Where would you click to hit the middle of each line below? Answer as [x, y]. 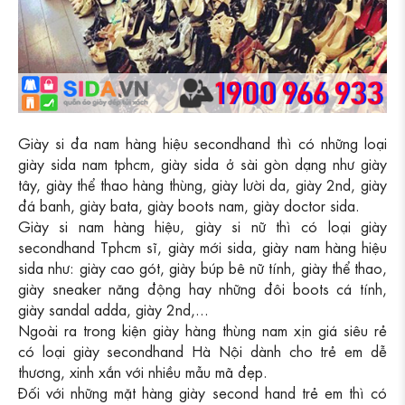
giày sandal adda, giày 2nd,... [113, 309]
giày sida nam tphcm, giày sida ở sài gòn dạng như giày [202, 164]
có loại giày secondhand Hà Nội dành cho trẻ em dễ [202, 351]
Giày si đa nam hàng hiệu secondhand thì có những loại [202, 143]
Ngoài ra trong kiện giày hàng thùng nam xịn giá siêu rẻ [202, 330]
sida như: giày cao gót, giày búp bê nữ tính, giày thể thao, [202, 268]
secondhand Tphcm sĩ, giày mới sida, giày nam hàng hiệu [202, 247]
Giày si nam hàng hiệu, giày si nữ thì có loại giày [202, 226]
